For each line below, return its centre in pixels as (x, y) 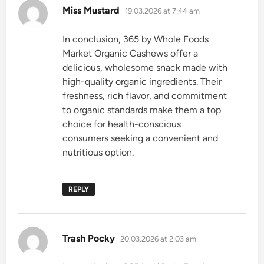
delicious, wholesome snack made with (145, 67)
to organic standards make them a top (142, 110)
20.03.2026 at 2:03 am (159, 239)
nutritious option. (98, 152)
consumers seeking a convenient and (141, 138)
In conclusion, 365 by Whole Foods (136, 39)
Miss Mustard (91, 10)
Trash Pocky (89, 238)
